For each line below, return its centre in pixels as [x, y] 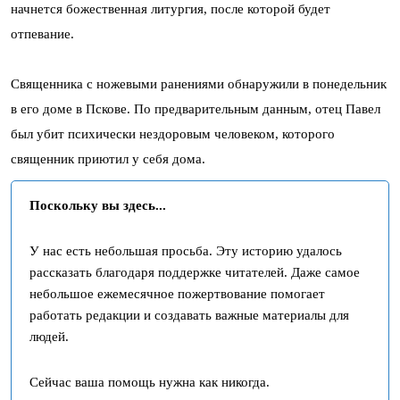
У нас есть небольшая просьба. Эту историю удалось [186, 251]
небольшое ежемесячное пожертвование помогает [177, 294]
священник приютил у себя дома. [108, 159]
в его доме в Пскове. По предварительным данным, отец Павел [196, 109]
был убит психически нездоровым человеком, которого [173, 134]
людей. [49, 337]
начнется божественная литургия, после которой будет [171, 9]
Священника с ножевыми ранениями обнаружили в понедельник [199, 84]
